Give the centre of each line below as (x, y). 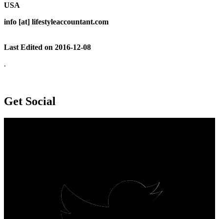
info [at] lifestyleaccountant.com (56, 22)
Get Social (30, 101)
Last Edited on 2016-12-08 (47, 47)
